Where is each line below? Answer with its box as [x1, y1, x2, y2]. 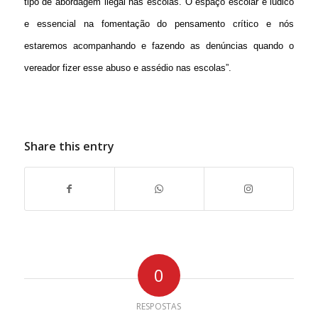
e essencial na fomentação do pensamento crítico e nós [23, 18, 295, 30]
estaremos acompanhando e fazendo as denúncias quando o [23, 40, 295, 52]
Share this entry [23, 138, 114, 155]
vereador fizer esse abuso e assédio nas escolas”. [23, 62, 231, 74]
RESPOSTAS [136, 300, 182, 313]
